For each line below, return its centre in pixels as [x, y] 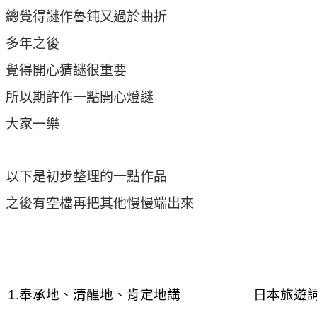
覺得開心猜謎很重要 [66, 70]
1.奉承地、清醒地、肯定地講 [94, 294]
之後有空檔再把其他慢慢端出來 [100, 203]
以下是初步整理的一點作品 [86, 176]
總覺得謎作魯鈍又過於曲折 [86, 16]
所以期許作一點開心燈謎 [80, 97]
